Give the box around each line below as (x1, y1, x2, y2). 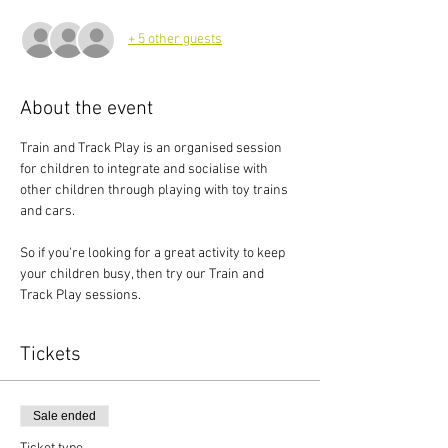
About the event (20, 96, 153, 121)
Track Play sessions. (20, 286, 141, 304)
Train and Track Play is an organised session (20, 139, 285, 157)
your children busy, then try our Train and (20, 265, 267, 283)
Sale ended (33, 408, 96, 423)
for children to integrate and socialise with (20, 160, 271, 178)
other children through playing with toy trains (20, 181, 291, 199)
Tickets (20, 342, 81, 367)
